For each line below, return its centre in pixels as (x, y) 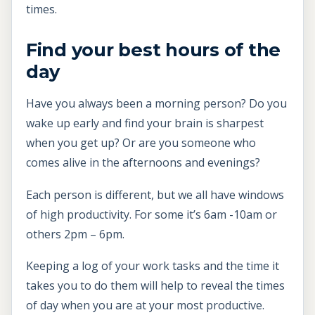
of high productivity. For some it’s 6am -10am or (152, 214)
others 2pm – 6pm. (75, 234)
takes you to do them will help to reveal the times (155, 286)
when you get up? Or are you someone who (141, 142)
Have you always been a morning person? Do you (156, 103)
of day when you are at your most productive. (145, 306)
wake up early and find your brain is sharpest (145, 123)
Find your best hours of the (154, 49)
